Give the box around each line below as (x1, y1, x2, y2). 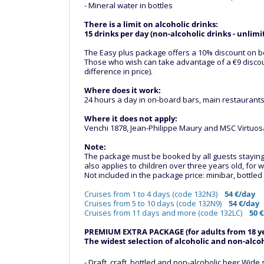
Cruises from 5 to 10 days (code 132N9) (84, 198, 229, 209)
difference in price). (84, 66, 153, 77)
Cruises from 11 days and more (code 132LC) (84, 207, 249, 218)
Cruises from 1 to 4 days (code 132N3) (84, 189, 225, 199)
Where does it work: (84, 85, 161, 95)
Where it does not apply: (84, 113, 177, 124)
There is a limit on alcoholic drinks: (84, 19, 218, 29)
